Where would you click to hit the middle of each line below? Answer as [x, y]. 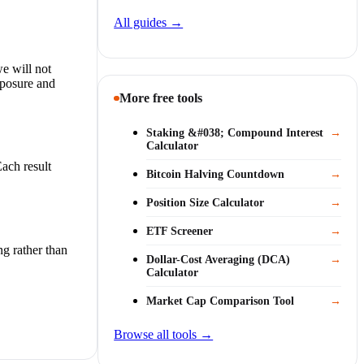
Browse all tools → [164, 334]
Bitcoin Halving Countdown [216, 174]
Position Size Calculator [206, 202]
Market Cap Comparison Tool [221, 301]
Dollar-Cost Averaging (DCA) [219, 259]
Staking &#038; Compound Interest [235, 132]
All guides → [149, 22]
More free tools [160, 97]
